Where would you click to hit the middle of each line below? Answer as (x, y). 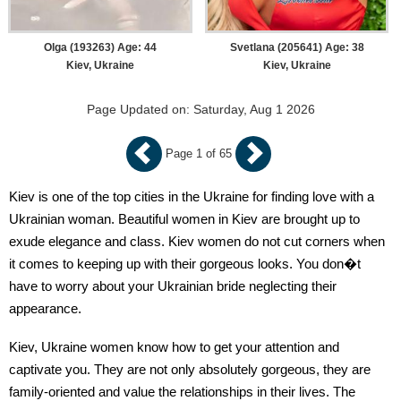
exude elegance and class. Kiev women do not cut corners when (197, 241)
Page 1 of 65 (198, 153)
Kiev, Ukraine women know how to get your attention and (174, 346)
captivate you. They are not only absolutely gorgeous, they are (190, 369)
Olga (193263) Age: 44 (100, 47)
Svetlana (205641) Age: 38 (297, 47)
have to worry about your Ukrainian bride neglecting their (173, 286)
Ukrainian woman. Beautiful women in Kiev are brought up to (184, 218)
